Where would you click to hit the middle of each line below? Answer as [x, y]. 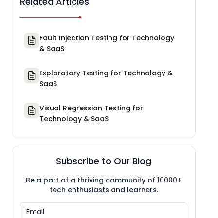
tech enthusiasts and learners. [104, 190]
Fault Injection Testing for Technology [107, 38]
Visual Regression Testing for [91, 108]
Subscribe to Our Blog [104, 161]
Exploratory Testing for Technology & [106, 73]
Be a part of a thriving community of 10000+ [104, 180]
